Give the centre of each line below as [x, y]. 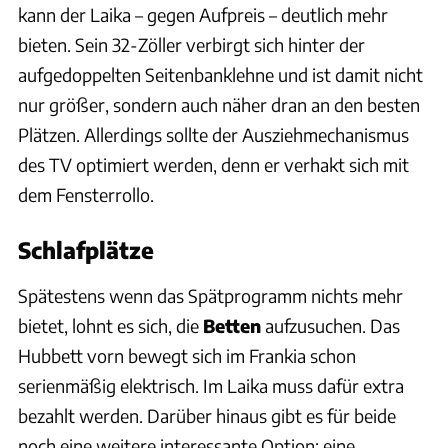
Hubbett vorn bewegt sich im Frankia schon [187, 356]
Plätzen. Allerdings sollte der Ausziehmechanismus [213, 135]
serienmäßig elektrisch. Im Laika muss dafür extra [211, 386]
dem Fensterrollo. [86, 195]
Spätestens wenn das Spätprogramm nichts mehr [210, 296]
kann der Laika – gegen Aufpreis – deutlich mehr [203, 15]
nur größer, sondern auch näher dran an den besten [219, 105]
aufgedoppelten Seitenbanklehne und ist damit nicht [220, 75]
